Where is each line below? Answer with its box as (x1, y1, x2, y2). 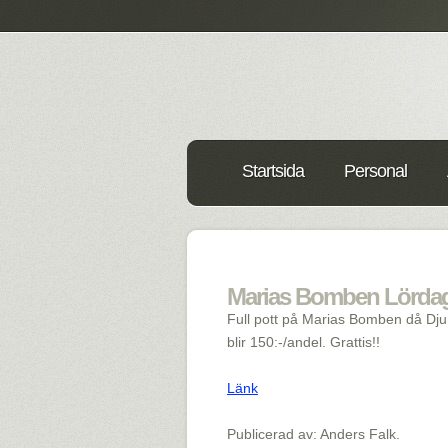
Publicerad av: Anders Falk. (227, 426, 400, 442)
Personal (344, 161, 407, 181)
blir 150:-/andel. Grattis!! (227, 334, 380, 350)
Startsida (242, 161, 304, 181)
